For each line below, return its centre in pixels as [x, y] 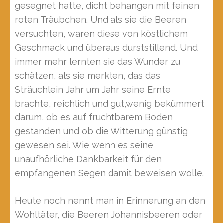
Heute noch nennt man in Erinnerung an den [110, 200]
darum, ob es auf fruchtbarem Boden [94, 117]
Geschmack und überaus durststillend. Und [106, 48]
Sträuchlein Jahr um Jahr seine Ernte [93, 89]
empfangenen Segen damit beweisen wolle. [109, 173]
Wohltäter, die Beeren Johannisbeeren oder [109, 214]
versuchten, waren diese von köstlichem [101, 34]
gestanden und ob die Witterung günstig [101, 131]
